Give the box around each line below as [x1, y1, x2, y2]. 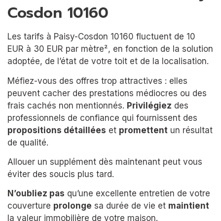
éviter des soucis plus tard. [7, 169, 114, 179]
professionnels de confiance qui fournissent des [7, 112, 197, 123]
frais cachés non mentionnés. [7, 100, 127, 110]
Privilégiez [127, 100, 172, 110]
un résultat [168, 125, 213, 135]
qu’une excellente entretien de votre [65, 188, 210, 199]
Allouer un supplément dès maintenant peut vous [7, 156, 202, 167]
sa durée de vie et [92, 201, 168, 211]
